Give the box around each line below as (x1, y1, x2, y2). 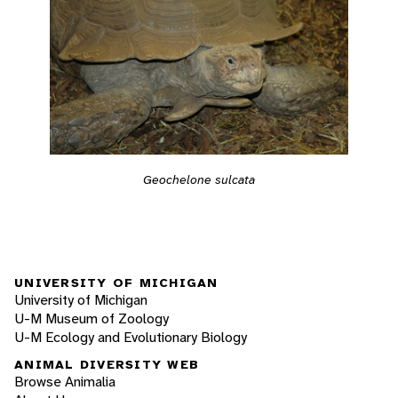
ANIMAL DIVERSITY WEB (14, 356, 199, 373)
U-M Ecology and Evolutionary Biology (14, 327, 247, 346)
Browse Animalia (14, 372, 115, 392)
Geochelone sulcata (143, 171, 255, 188)
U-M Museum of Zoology (14, 308, 169, 328)
